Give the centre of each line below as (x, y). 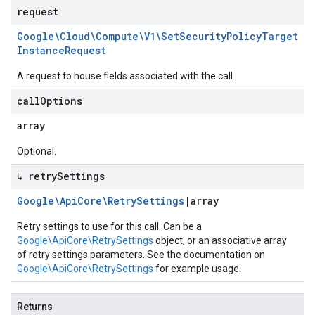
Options (61, 101)
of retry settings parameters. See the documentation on (141, 255)
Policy (244, 36)
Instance (41, 50)
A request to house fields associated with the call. (126, 76)
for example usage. (197, 269)
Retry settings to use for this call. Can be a (109, 226)
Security (203, 36)
